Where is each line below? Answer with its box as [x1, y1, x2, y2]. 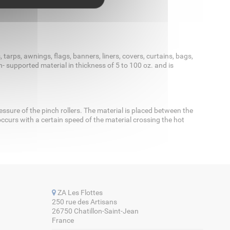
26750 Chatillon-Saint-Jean [52, 207, 139, 216]
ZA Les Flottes [56, 188, 103, 197]
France [52, 216, 74, 225]
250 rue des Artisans [52, 198, 117, 206]
